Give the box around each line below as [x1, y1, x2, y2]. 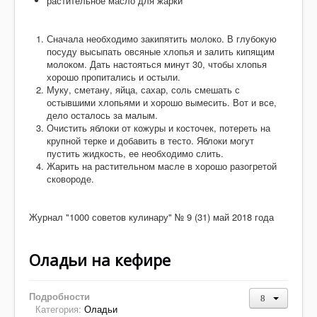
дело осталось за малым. [47, 108, 158, 122]
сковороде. [47, 171, 94, 185]
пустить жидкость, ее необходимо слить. [47, 146, 224, 160]
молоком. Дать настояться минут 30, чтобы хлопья [47, 57, 267, 71]
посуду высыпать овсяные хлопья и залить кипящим [47, 44, 275, 58]
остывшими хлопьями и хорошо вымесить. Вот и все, [47, 95, 277, 109]
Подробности [29, 289, 90, 303]
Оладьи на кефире [29, 248, 171, 270]
